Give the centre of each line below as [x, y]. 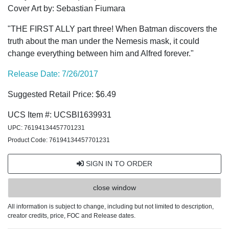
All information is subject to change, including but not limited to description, [111, 207]
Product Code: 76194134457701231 [59, 140]
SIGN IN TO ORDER [118, 164]
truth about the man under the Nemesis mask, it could [104, 41]
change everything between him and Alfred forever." [101, 53]
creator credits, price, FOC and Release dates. [72, 216]
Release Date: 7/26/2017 [53, 74]
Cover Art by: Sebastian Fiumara [66, 8]
